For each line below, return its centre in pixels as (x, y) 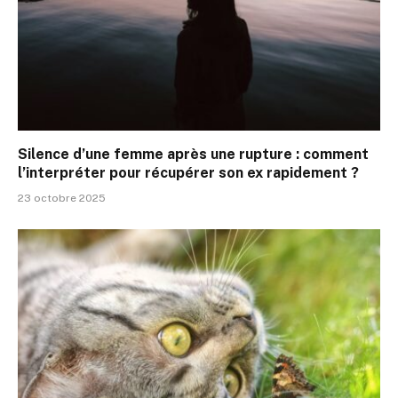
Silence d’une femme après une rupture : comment (193, 155)
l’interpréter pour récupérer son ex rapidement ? (188, 173)
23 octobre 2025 (62, 199)
